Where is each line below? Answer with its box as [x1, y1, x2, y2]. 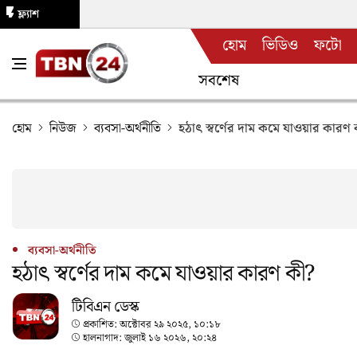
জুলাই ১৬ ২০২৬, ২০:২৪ [124, 329, 217, 346]
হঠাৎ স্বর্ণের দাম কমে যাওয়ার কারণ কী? [12, 256, 314, 292]
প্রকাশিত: [83, 316, 120, 332]
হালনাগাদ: [83, 329, 124, 346]
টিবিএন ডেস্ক [72, 294, 139, 320]
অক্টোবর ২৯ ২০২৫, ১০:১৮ [120, 316, 221, 332]
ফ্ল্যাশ [17, 6, 40, 23]
